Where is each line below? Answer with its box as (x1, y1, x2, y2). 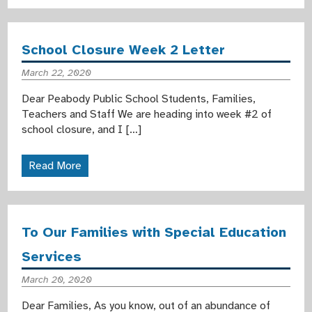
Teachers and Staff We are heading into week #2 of (22, 107, 272, 121)
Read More (29, 159, 82, 173)
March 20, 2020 (22, 274, 93, 286)
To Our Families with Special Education (22, 224, 287, 241)
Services (22, 248, 82, 265)
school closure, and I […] (22, 123, 142, 136)
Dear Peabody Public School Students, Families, (22, 92, 256, 106)
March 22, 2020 (22, 67, 92, 79)
